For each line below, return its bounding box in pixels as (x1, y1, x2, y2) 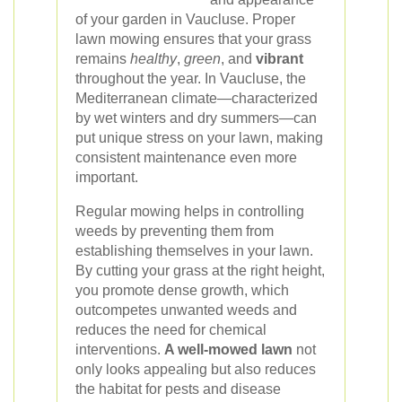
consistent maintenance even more (75, 150, 297, 165)
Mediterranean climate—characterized (75, 91, 318, 106)
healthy (130, 51, 177, 66)
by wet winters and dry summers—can (75, 110, 317, 126)
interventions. (75, 342, 164, 357)
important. (75, 170, 138, 185)
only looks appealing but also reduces (75, 362, 316, 377)
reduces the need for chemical (75, 322, 267, 337)
